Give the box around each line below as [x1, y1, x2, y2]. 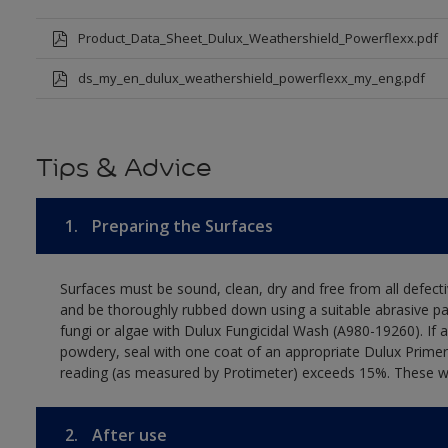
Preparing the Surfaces [87, 215, 273, 238]
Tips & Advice [35, 152, 212, 184]
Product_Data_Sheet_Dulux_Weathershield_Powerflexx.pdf [77, 29, 438, 48]
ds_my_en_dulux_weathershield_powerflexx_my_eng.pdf [77, 69, 425, 88]
